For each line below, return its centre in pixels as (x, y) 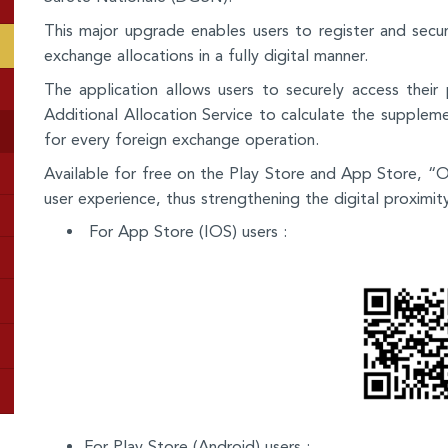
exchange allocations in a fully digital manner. (206, 56)
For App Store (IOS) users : (185, 232)
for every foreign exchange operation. (181, 140)
